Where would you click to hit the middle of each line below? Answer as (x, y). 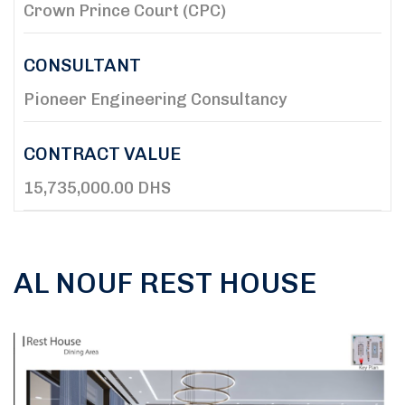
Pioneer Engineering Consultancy (155, 99)
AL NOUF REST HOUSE (165, 283)
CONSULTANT (82, 65)
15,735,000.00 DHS (97, 188)
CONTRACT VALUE (102, 153)
